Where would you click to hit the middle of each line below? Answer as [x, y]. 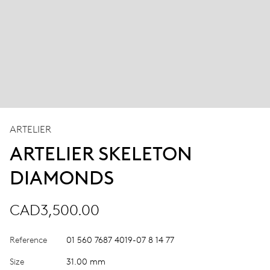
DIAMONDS [62, 177]
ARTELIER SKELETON [101, 153]
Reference [28, 240]
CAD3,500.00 [55, 210]
